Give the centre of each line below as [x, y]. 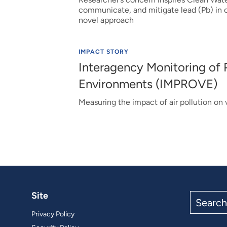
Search [202, 195]
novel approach [106, 20]
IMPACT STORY [103, 52]
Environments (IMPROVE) [148, 84]
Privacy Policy [53, 214]
